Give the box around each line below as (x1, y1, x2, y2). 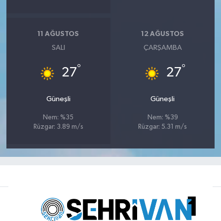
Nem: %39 (147, 114, 178, 121)
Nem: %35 (43, 114, 74, 121)
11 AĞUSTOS (37, 31, 79, 38)
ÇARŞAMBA (143, 43, 182, 51)
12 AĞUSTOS (141, 31, 184, 38)
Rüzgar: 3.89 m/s (33, 123, 83, 130)
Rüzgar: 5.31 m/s (138, 123, 187, 130)
